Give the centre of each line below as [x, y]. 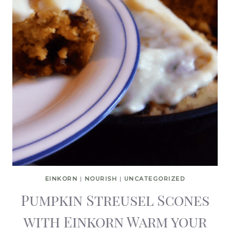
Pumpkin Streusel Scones [115, 200]
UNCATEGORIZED [155, 179]
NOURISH [101, 179]
